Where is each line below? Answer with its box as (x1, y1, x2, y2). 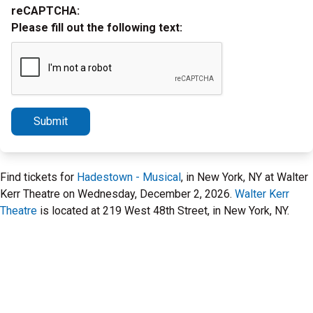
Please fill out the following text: (11, 21, 182, 34)
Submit (34, 115, 68, 128)
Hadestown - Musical (77, 170, 181, 184)
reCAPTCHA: (11, 4, 80, 17)
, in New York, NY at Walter (181, 170, 308, 184)
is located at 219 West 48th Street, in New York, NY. (37, 204, 289, 217)
